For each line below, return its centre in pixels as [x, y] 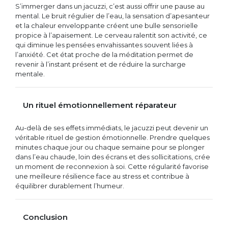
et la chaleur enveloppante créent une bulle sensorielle [107, 26]
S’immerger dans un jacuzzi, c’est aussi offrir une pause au [110, 6]
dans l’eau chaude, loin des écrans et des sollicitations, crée [113, 157]
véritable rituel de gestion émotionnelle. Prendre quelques [112, 138]
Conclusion [45, 217]
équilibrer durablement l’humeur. [70, 186]
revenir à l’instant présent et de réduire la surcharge [101, 64]
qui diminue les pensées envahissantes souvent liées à [104, 45]
